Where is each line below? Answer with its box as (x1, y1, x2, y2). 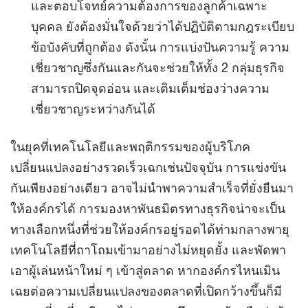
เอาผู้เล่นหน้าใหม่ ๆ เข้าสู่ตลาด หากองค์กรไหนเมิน (10, 263, 280, 278)
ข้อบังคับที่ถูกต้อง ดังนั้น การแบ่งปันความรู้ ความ (31, 39, 289, 54)
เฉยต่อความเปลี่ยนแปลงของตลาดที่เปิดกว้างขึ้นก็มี (10, 283, 282, 298)
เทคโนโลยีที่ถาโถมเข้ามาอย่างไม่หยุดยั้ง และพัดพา (10, 242, 286, 257)
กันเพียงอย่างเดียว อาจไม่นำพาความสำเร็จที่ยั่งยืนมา (10, 180, 294, 195)
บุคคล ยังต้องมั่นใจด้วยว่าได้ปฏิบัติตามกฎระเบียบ (31, 19, 294, 34)
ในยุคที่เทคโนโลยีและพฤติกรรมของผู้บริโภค (10, 139, 250, 154)
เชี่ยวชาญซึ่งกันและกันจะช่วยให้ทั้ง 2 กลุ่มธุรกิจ (31, 60, 285, 75)
